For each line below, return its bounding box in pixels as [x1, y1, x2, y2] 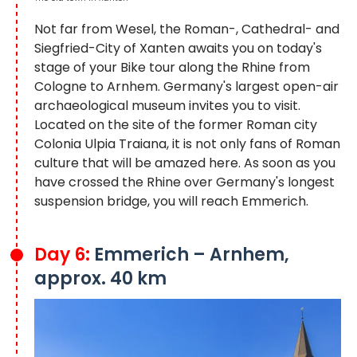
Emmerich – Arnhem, [94, 242, 289, 268]
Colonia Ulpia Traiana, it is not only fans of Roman [34, 135, 340, 154]
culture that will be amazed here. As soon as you [34, 154, 335, 173]
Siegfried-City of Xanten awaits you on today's [34, 39, 322, 58]
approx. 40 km [34, 266, 167, 292]
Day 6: [34, 242, 94, 268]
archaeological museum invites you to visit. [34, 96, 300, 116]
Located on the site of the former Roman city [34, 116, 317, 135]
